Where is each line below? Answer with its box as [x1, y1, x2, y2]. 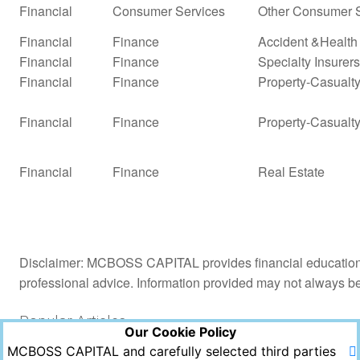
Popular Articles [19, 312, 126, 330]
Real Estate [258, 162, 325, 181]
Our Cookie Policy [124, 324, 236, 340]
